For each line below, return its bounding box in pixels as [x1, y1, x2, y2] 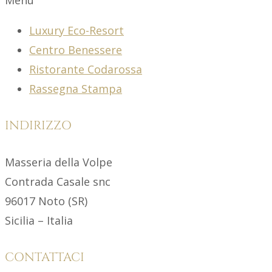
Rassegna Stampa [29, 81, 122, 96]
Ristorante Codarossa [29, 61, 142, 76]
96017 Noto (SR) [5, 194, 87, 209]
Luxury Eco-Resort [29, 22, 124, 38]
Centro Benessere [29, 42, 122, 57]
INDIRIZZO [5, 117, 72, 134]
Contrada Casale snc [5, 174, 110, 189]
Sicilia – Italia [5, 213, 73, 228]
